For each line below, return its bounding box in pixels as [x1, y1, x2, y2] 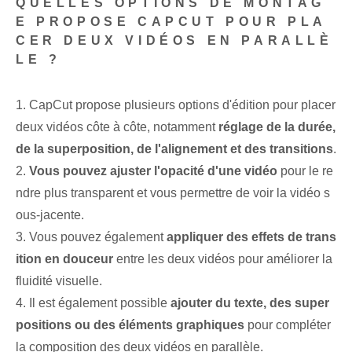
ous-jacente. [16, 208, 84, 222]
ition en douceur [16, 252, 113, 266]
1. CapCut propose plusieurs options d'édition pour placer [16, 98, 335, 112]
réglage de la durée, [218, 120, 335, 134]
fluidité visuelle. [16, 274, 102, 288]
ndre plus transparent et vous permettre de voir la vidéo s [16, 186, 330, 200]
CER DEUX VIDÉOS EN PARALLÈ [16, 34, 333, 48]
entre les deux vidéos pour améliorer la [113, 252, 332, 266]
